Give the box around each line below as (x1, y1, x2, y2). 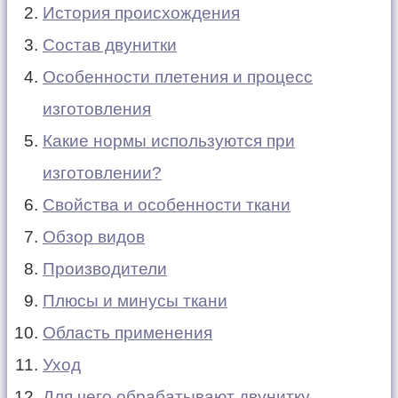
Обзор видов (43, 227, 145, 246)
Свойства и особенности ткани (43, 195, 291, 214)
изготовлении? (43, 163, 162, 182)
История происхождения (43, 3, 240, 22)
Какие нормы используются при (43, 131, 295, 150)
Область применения (43, 322, 212, 342)
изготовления (43, 99, 151, 118)
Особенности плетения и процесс (43, 67, 313, 86)
